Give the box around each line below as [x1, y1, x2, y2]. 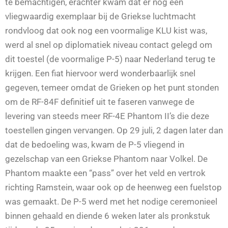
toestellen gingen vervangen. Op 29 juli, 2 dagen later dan [5, 125, 223, 136]
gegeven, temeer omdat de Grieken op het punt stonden [5, 82, 219, 93]
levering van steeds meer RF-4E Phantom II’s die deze [5, 111, 209, 122]
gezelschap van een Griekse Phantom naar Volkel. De [5, 154, 208, 164]
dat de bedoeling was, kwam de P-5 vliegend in [5, 139, 184, 150]
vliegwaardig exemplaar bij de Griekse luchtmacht [5, 11, 196, 22]
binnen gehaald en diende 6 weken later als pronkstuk [5, 211, 210, 221]
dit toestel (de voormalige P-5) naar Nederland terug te [5, 54, 215, 65]
